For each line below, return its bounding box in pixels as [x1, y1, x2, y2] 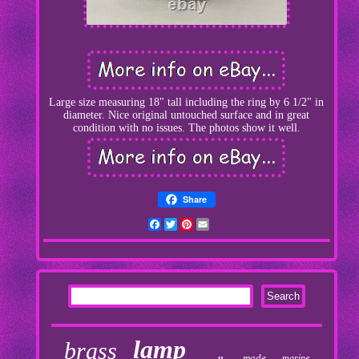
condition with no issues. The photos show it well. [72, 122, 301, 135]
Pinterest [192, 218, 236, 231]
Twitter [176, 218, 212, 231]
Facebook [160, 218, 208, 231]
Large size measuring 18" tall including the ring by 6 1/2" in [49, 96, 325, 109]
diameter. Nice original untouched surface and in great [63, 109, 310, 122]
